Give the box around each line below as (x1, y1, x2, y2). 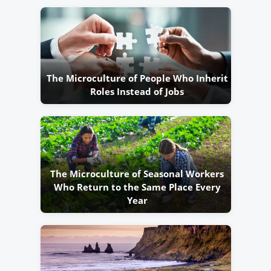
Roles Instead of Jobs (90, 85, 184, 98)
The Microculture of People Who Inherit (46, 72, 228, 85)
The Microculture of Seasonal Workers (50, 168, 224, 180)
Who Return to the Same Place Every (53, 181, 221, 194)
